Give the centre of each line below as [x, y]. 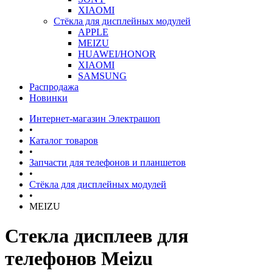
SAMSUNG [102, 76]
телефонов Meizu [79, 259]
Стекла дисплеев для [97, 236]
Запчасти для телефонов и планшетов [108, 162]
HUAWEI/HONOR [117, 54]
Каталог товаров [64, 140]
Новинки [48, 98]
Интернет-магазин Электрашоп [95, 119]
